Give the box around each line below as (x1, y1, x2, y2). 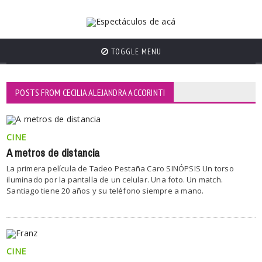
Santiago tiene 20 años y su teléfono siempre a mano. (6, 185, 204, 196)
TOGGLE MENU (108, 46, 161, 57)
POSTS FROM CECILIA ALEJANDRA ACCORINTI (15, 87, 166, 98)
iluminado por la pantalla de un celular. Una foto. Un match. (6, 174, 223, 185)
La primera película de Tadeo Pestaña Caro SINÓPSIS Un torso (6, 163, 234, 174)
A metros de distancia (6, 143, 100, 163)
